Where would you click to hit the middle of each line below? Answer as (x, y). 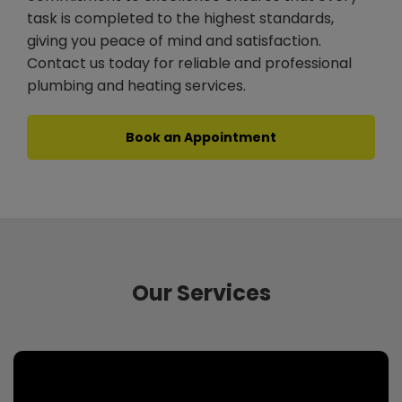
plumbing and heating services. (136, 86)
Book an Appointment (201, 137)
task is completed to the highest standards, (180, 18)
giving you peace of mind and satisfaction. (174, 41)
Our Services (201, 293)
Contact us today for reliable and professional (189, 63)
